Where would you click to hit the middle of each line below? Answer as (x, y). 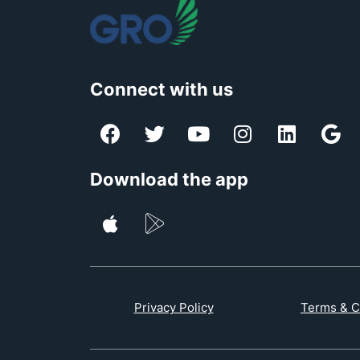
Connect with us (162, 89)
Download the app (169, 179)
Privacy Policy (174, 308)
